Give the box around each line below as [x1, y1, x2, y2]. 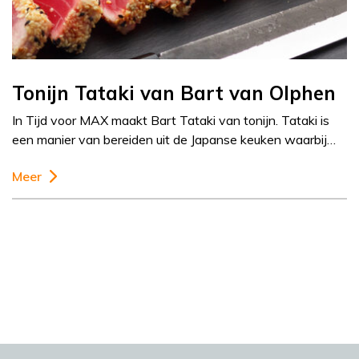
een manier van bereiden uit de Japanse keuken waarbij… [12, 131, 336, 148]
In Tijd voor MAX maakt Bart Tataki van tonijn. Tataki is [12, 112, 329, 129]
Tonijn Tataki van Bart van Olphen [12, 81, 336, 106]
